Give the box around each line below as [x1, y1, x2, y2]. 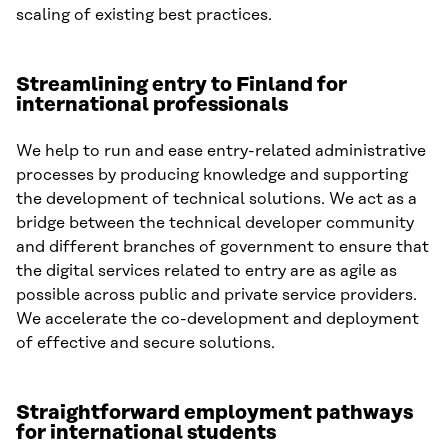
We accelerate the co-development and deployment [16, 310, 419, 329]
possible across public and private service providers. [16, 286, 417, 305]
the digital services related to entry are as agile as [16, 262, 397, 281]
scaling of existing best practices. [16, 6, 272, 25]
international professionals [16, 94, 288, 117]
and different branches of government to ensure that [16, 238, 429, 257]
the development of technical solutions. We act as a [16, 190, 417, 209]
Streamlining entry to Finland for [16, 74, 347, 97]
